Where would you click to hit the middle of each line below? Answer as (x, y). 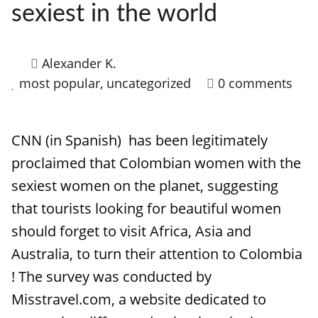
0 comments (255, 83)
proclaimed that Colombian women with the (156, 163)
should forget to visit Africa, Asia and (131, 231)
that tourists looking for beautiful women (146, 208)
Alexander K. (79, 63)
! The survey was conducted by (111, 276)
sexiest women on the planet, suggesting (145, 186)
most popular (60, 83)
